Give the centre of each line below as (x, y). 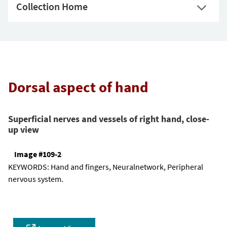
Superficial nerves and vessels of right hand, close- (109, 119)
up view (24, 129)
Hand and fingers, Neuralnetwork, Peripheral (127, 167)
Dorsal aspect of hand (78, 87)
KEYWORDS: (29, 167)
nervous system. (36, 179)
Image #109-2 (38, 154)
